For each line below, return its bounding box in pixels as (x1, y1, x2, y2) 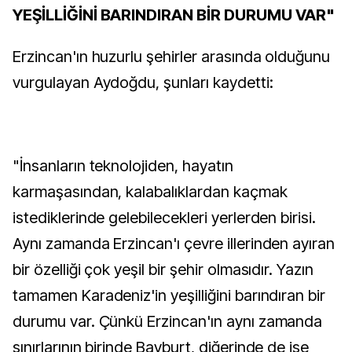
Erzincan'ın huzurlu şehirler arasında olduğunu (13, 46, 331, 66)
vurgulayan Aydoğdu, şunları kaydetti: (13, 72, 273, 92)
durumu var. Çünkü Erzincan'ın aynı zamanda (13, 311, 323, 331)
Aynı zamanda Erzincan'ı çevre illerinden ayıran (13, 233, 335, 253)
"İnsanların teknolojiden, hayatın (13, 156, 233, 175)
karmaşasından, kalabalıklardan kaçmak (13, 181, 288, 201)
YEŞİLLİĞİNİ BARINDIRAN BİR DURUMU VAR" (13, 5, 338, 24)
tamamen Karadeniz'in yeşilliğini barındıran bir (13, 285, 326, 305)
